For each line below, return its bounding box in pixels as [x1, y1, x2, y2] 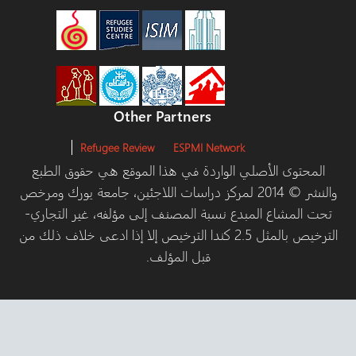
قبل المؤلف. [188, 246, 253, 265]
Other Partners [156, 106, 254, 126]
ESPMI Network [216, 139, 288, 155]
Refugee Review [123, 139, 197, 155]
